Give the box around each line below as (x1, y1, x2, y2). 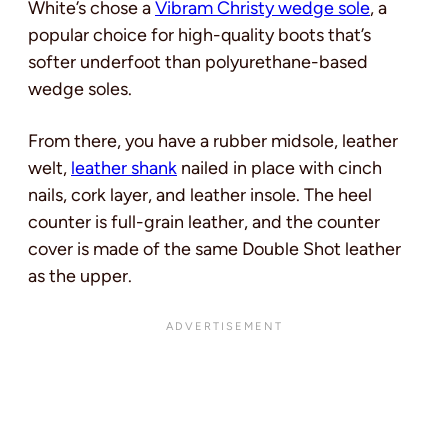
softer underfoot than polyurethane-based (28, 50, 368, 73)
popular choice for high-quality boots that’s (28, 23, 371, 46)
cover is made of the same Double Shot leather (28, 237, 401, 260)
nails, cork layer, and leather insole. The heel (28, 183, 372, 206)
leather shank (71, 156, 177, 179)
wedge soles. (28, 77, 132, 100)
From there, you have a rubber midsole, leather (28, 129, 398, 152)
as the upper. (28, 264, 132, 287)
